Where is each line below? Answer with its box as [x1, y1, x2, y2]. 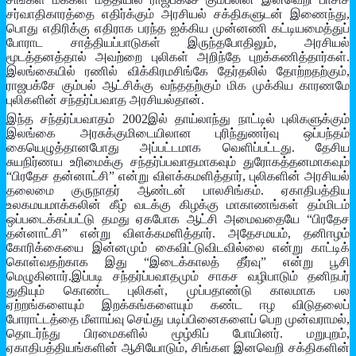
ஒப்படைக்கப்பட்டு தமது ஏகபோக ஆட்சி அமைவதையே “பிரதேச [6, 212, 350, 226]
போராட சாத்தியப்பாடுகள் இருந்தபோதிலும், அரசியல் [6, 36, 350, 50]
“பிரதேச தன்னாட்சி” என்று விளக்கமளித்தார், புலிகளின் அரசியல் [6, 169, 350, 184]
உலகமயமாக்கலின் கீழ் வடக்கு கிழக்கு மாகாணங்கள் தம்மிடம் [6, 198, 350, 212]
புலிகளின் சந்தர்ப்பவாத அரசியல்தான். [6, 93, 204, 107]
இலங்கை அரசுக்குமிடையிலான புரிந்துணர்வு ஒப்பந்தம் [6, 126, 350, 141]
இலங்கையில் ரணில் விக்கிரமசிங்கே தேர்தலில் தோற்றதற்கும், [6, 64, 350, 79]
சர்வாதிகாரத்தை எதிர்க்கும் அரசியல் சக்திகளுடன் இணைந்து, [6, 7, 350, 21]
